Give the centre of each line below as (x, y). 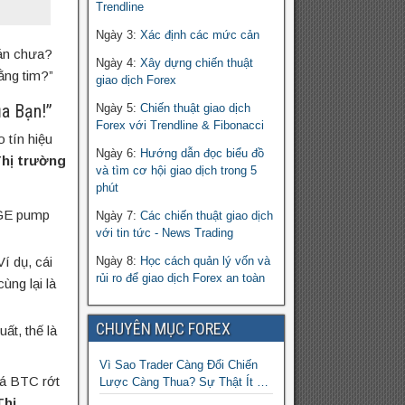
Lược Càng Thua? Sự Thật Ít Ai (183, 382)
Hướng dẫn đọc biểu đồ (202, 154)
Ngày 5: (118, 108)
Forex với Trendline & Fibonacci (179, 126)
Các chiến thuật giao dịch (206, 216)
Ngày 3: (118, 35)
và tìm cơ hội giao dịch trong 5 (176, 171)
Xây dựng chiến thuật (196, 63)
